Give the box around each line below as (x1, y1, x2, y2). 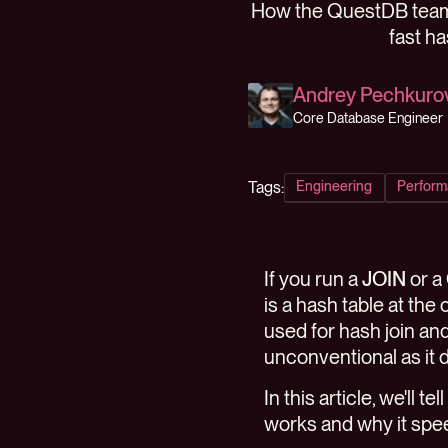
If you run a (264, 267, 362, 291)
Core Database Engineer (293, 110, 443, 126)
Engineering (296, 178, 373, 195)
